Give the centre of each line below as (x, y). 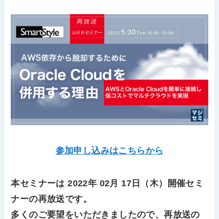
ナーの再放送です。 (52, 199)
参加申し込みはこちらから (109, 150)
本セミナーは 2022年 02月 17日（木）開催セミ (107, 184)
